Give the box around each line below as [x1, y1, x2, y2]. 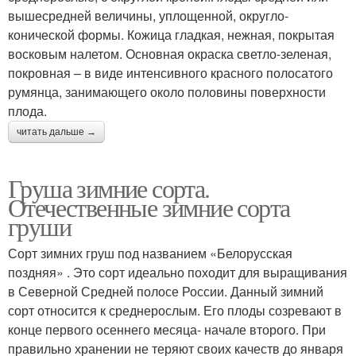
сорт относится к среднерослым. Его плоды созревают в [8, 300, 342, 319]
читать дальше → [17, 126, 96, 137]
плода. [8, 101, 47, 120]
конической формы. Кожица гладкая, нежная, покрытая [8, 25, 335, 44]
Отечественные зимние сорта [8, 189, 290, 224]
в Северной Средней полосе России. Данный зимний [8, 281, 323, 300]
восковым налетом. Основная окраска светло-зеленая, [8, 44, 331, 63]
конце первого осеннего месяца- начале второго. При [8, 319, 326, 339]
